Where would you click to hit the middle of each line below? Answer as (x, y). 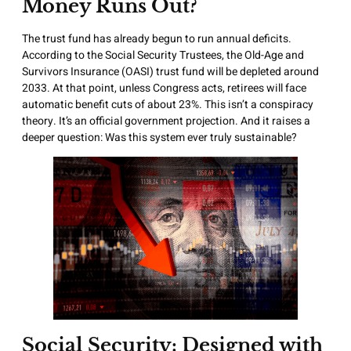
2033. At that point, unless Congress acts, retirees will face (164, 88)
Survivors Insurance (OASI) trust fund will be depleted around (170, 71)
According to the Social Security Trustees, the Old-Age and (163, 55)
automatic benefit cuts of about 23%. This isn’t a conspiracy (168, 104)
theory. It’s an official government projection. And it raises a (166, 121)
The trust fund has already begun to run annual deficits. (157, 38)
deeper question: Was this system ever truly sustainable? (159, 137)
